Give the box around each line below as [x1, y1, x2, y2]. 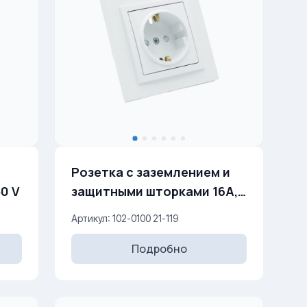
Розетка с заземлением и [71, 164, 230, 180]
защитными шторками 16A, [71, 183, 146, 199]
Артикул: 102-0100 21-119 [71, 212, 178, 224]
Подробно [131, 241, 187, 256]
